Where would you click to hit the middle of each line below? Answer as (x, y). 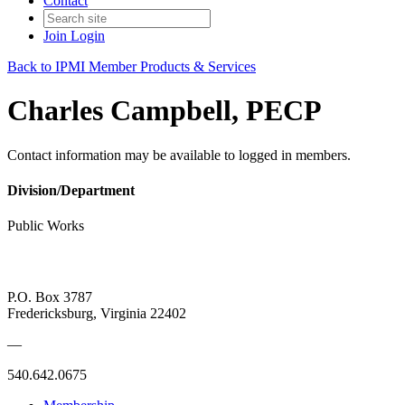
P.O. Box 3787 (50, 297)
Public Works (46, 226)
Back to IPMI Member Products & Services (132, 66)
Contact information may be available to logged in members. (179, 155)
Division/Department (71, 191)
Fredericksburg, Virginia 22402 (97, 313)
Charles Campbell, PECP (165, 111)
